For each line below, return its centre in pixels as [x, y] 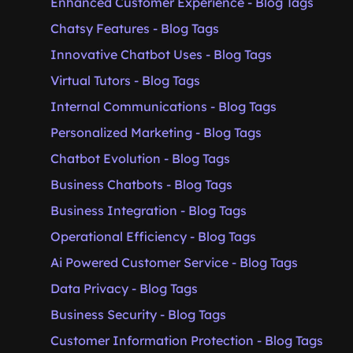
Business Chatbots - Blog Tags [141, 184]
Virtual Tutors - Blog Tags [125, 80]
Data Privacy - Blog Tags [124, 288]
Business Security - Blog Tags [138, 314]
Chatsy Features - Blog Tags [135, 28]
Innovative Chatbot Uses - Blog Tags [161, 54]
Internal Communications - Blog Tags [163, 106]
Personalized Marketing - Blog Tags [156, 132]
